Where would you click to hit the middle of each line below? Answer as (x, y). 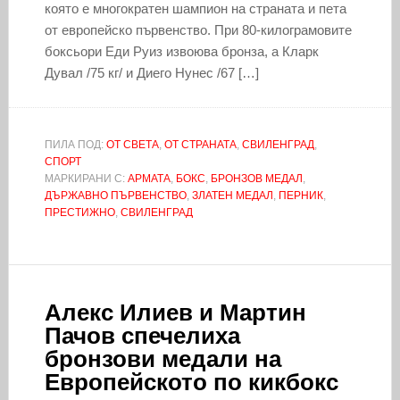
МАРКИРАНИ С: (86, 178)
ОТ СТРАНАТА (200, 144)
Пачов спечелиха (142, 335)
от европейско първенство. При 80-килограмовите (198, 29)
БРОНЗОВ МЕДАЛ (256, 178)
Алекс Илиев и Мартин (175, 312)
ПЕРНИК (300, 195)
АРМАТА (149, 178)
